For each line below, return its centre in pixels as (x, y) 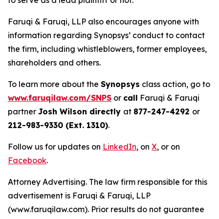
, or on (168, 147)
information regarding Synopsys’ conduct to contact (106, 35)
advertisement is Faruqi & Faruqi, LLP (79, 196)
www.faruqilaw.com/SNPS (60, 98)
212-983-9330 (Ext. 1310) (58, 125)
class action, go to (175, 84)
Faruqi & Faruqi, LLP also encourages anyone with (103, 22)
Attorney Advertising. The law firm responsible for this (108, 182)
